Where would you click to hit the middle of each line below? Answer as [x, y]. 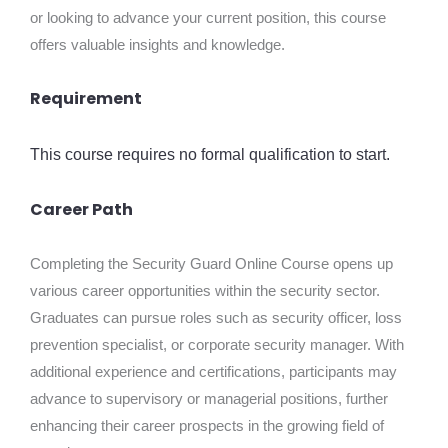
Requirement [86, 99]
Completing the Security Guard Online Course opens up [211, 263]
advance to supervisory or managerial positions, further [209, 398]
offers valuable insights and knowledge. [157, 44]
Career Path [81, 209]
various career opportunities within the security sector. [205, 290]
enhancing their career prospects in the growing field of [207, 425]
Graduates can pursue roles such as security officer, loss [216, 317]
